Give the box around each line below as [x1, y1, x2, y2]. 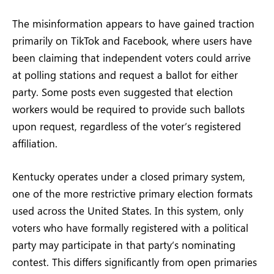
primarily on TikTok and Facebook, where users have [12, 33, 252, 47]
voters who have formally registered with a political [12, 220, 248, 234]
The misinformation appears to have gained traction [12, 16, 254, 30]
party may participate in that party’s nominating [12, 237, 235, 251]
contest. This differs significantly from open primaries [12, 254, 257, 268]
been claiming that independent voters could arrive [12, 50, 251, 64]
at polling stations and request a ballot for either [12, 67, 238, 81]
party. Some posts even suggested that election [12, 84, 233, 98]
